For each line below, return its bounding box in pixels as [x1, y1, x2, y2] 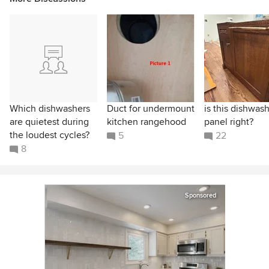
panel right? [204, 116, 253, 128]
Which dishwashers [10, 103, 90, 115]
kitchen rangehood [107, 116, 186, 128]
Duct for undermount [107, 103, 195, 115]
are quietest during [10, 116, 89, 128]
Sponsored [185, 192, 216, 199]
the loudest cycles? [10, 129, 89, 141]
